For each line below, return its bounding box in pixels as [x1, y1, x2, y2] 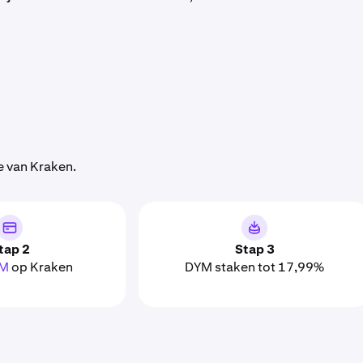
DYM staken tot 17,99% [185, 258, 325, 275]
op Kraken [9, 258, 74, 275]
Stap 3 [234, 241, 275, 258]
